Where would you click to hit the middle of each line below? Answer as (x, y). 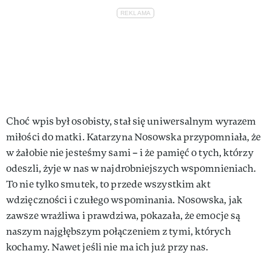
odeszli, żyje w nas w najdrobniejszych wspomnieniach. (131, 168)
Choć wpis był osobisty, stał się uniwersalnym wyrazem (131, 121)
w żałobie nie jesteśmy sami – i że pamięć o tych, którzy (130, 152)
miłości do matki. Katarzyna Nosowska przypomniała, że (134, 137)
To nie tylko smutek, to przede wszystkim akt (109, 184)
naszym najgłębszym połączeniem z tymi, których (119, 231)
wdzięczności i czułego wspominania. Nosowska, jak (124, 200)
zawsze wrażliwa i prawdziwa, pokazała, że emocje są (123, 215)
